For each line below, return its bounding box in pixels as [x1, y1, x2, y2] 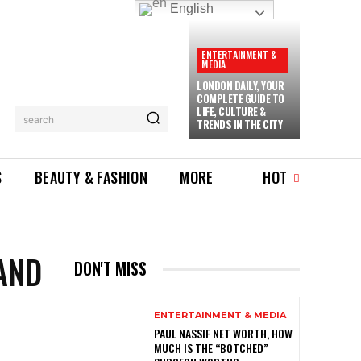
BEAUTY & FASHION [34, 167, 148, 188]
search [23, 113, 55, 126]
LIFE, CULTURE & [197, 103, 266, 119]
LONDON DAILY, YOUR [197, 77, 284, 93]
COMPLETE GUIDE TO [197, 90, 284, 106]
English [167, 2, 214, 16]
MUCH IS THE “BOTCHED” [154, 339, 268, 357]
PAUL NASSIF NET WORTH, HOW [154, 325, 293, 342]
